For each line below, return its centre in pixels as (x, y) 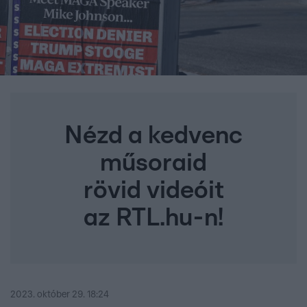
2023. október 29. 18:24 (60, 295)
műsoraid (153, 163)
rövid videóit (153, 191)
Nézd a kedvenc (153, 136)
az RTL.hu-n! (153, 218)
